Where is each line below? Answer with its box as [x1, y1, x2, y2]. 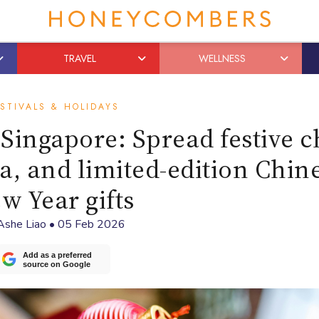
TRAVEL [63, 51, 96, 66]
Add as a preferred [23, 251, 92, 260]
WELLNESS [198, 51, 246, 66]
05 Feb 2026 [58, 216, 125, 232]
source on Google [23, 260, 90, 269]
